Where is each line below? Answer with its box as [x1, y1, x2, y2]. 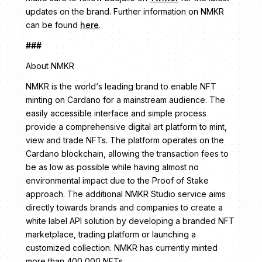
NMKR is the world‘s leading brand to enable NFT [26, 81, 216, 91]
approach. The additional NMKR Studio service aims [26, 188, 226, 199]
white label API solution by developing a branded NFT [26, 215, 235, 226]
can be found [26, 19, 80, 30]
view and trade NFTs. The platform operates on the [26, 135, 224, 145]
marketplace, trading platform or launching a [26, 229, 196, 239]
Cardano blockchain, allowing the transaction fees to [26, 148, 229, 158]
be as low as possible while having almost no [26, 161, 199, 172]
